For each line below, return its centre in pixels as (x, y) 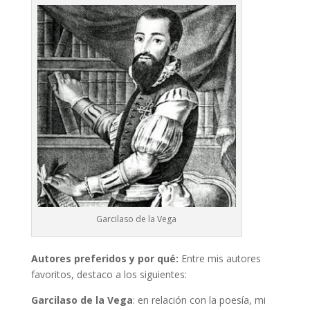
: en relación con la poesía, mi (199, 300)
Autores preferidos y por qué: (106, 258)
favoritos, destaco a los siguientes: (109, 274)
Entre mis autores (221, 258)
